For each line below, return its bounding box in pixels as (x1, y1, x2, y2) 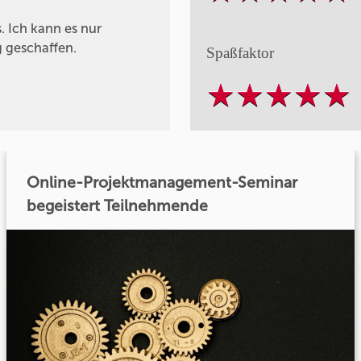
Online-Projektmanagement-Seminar (27, 172, 299, 192)
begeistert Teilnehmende (27, 196, 209, 215)
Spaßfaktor (205, 44, 274, 61)
